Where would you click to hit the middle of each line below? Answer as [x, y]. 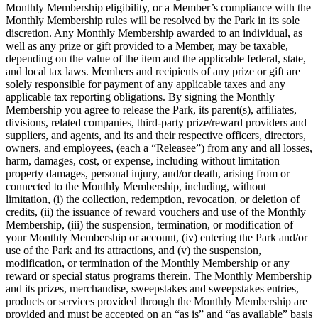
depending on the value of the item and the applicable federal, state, [156, 58]
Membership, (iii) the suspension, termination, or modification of [149, 224]
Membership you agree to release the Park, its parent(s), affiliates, [151, 109]
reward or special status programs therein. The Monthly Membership [159, 275]
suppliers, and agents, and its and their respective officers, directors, [156, 135]
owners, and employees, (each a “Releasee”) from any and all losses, [159, 148]
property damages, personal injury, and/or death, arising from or [148, 173]
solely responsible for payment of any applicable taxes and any [146, 84]
